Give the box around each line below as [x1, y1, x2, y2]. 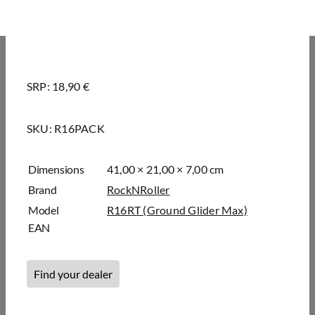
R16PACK [54, 122, 105, 136]
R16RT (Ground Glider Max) [106, 203, 247, 217]
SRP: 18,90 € [26, 79, 89, 94]
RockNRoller [106, 183, 170, 197]
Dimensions [27, 162, 84, 176]
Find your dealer [33, 267, 112, 281]
